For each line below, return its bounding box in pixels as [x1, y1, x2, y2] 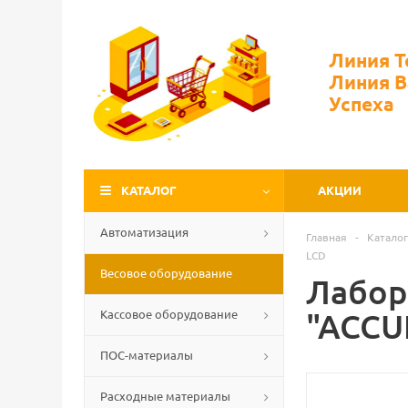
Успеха [329, 91, 394, 116]
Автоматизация [100, 224, 189, 240]
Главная [306, 229, 347, 244]
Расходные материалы [100, 388, 230, 403]
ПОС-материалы [100, 347, 193, 362]
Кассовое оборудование [100, 306, 238, 321]
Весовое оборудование [100, 265, 232, 280]
